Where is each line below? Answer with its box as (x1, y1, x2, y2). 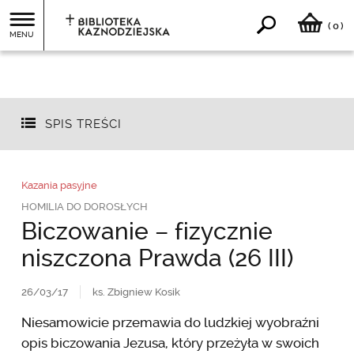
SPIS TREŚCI (44, 117, 122, 132)
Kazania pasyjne (21, 179, 97, 191)
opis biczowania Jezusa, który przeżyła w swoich (21, 334, 319, 351)
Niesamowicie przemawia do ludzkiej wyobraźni (21, 314, 319, 330)
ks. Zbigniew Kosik (92, 285, 180, 298)
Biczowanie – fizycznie (21, 217, 273, 245)
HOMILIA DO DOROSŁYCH (21, 200, 148, 213)
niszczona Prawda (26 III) (21, 243, 293, 272)
